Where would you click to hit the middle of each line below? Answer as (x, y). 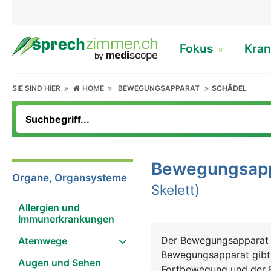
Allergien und (49, 207)
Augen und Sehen (60, 263)
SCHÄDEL (230, 88)
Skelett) (175, 190)
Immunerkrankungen (66, 219)
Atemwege (43, 241)
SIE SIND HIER (38, 88)
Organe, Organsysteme (70, 178)
